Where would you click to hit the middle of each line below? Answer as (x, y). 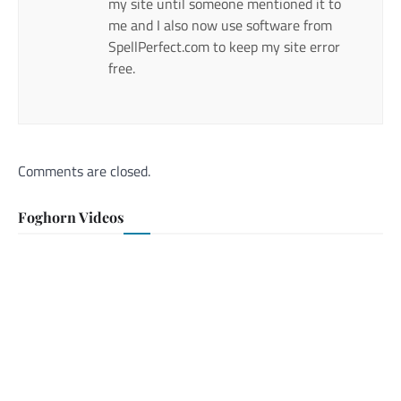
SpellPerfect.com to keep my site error (224, 47)
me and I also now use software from (220, 26)
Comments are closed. (84, 171)
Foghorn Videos (71, 218)
